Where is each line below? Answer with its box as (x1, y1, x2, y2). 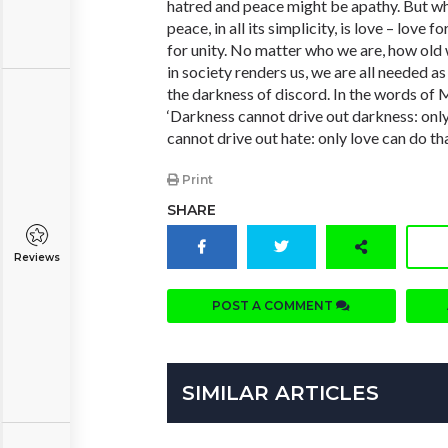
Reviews (13, 251, 60, 264)
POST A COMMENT (212, 298, 337, 314)
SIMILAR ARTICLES (182, 381, 379, 406)
